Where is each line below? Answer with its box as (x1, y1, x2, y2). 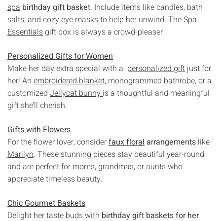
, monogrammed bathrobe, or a (105, 74, 212, 87)
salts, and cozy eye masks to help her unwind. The (7, 13, 184, 26)
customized (7, 87, 50, 99)
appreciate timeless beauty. (7, 173, 103, 185)
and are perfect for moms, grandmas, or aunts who (7, 160, 183, 173)
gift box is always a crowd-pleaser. (43, 26, 164, 38)
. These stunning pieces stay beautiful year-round (34, 148, 204, 160)
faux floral (109, 136, 145, 148)
